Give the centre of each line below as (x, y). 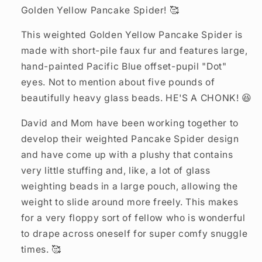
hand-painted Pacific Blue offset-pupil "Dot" (124, 67)
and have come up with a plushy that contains (127, 155)
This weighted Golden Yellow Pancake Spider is (132, 35)
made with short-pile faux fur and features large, (134, 51)
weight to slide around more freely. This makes (130, 202)
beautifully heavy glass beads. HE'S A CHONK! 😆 (136, 98)
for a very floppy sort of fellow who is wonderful (133, 218)
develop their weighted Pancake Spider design (130, 139)
